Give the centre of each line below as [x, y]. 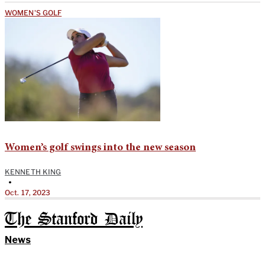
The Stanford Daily [74, 219]
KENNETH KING [33, 172]
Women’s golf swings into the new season [100, 148]
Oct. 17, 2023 [28, 192]
